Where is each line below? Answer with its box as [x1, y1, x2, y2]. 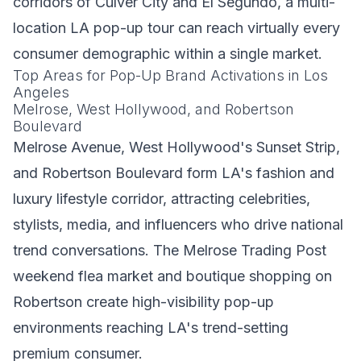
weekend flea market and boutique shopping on [13, 268, 332, 284]
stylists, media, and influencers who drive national [13, 216, 343, 233]
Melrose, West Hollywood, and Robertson [13, 101, 294, 118]
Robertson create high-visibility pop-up [13, 293, 274, 310]
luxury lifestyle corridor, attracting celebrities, [13, 190, 310, 207]
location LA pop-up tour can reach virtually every [13, 19, 340, 36]
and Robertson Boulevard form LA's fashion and [13, 164, 334, 181]
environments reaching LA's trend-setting [13, 319, 288, 336]
